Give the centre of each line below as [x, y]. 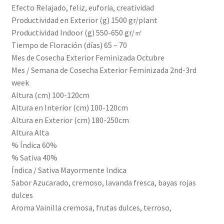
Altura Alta [30, 133]
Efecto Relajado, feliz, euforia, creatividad [82, 8]
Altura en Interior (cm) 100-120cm [69, 108]
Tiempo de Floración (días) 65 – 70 [69, 45]
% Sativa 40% [34, 158]
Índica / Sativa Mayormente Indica [69, 170]
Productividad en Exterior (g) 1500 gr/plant [84, 20]
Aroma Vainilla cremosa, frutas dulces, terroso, [91, 208]
